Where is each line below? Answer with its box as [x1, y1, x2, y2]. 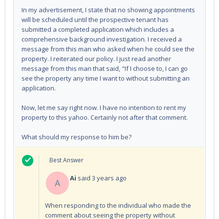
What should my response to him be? [22, 132, 131, 141]
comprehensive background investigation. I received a [22, 34, 182, 44]
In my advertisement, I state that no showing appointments [22, 5, 195, 14]
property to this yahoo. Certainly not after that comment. [22, 112, 189, 122]
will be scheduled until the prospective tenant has [22, 15, 169, 24]
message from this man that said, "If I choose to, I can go [22, 64, 188, 73]
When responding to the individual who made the [45, 200, 191, 210]
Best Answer [49, 155, 84, 164]
